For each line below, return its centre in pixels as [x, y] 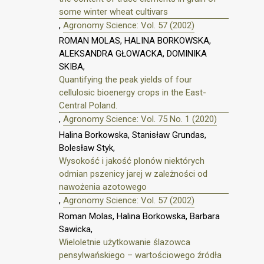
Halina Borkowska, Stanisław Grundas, [133, 135]
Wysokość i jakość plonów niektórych [132, 161]
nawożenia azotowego [103, 187]
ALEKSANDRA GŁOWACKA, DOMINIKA [133, 54]
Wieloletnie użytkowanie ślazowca [125, 242]
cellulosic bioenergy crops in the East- [133, 93]
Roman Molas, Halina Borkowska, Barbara [139, 216]
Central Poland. [88, 106]
